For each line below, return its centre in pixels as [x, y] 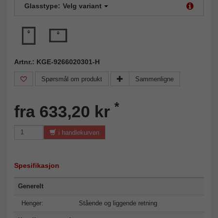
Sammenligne [154, 79]
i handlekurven [79, 132]
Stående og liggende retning [118, 203]
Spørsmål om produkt [72, 79]
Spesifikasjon [37, 165]
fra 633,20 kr [64, 111]
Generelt [31, 186]
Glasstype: [42, 6]
